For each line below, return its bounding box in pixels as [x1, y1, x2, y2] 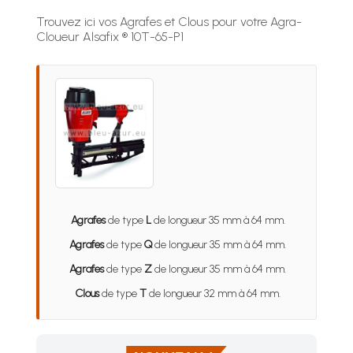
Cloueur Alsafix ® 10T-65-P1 [36, 29, 184, 44]
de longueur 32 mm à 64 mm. [146, 287, 281, 300]
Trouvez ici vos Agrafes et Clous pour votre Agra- [36, 14, 302, 29]
